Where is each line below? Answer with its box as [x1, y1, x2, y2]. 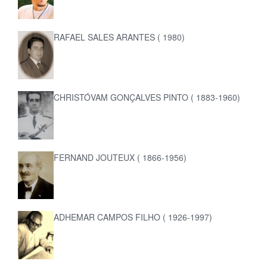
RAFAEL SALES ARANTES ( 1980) [54, 31, 185, 44]
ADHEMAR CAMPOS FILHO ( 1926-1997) [54, 211, 213, 223]
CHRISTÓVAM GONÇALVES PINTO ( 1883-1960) [54, 91, 241, 103]
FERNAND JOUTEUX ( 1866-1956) [54, 151, 187, 163]
